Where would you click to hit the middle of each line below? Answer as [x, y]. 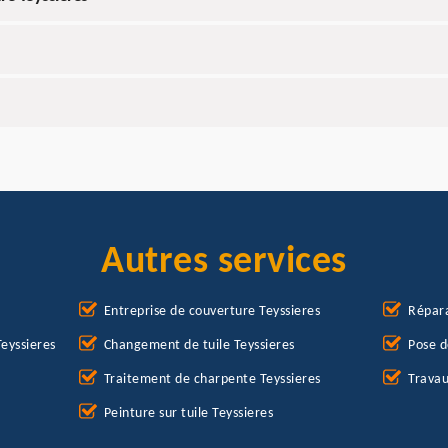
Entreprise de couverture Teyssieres [212, 312]
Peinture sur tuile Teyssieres [188, 414]
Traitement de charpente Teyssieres [212, 380]
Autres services [224, 263]
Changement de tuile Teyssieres [199, 346]
